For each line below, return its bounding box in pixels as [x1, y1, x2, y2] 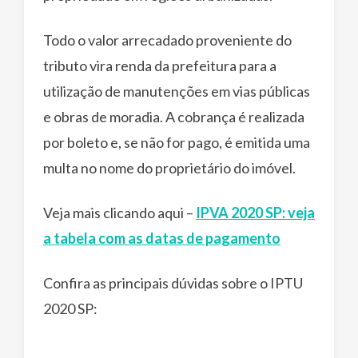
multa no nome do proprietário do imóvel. [43, 159, 296, 177]
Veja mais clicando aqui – [43, 204, 196, 222]
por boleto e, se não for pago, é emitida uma [43, 133, 310, 152]
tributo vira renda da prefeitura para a [43, 57, 276, 75]
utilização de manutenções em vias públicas [43, 82, 310, 101]
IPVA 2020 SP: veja [196, 204, 315, 222]
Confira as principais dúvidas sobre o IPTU [43, 274, 303, 292]
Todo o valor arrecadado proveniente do [43, 31, 292, 50]
